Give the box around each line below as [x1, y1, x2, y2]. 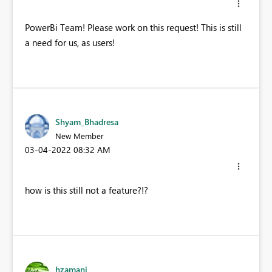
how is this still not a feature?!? [25, 183, 148, 196]
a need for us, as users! [25, 36, 115, 49]
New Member [55, 131, 104, 141]
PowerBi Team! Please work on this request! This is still [25, 21, 242, 34]
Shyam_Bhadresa [55, 116, 118, 128]
